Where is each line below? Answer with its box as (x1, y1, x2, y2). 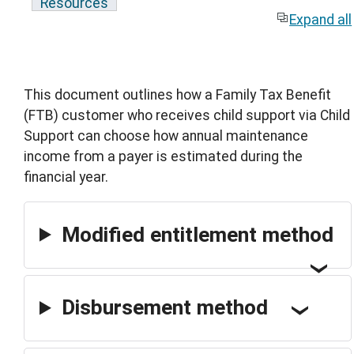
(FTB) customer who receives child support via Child (24, 107, 350, 124)
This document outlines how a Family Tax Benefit (24, 87, 331, 104)
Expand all (289, 11, 352, 28)
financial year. (24, 169, 108, 186)
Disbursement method (61, 296, 268, 320)
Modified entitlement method (61, 222, 333, 247)
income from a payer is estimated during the (24, 149, 303, 165)
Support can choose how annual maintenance (24, 128, 308, 145)
